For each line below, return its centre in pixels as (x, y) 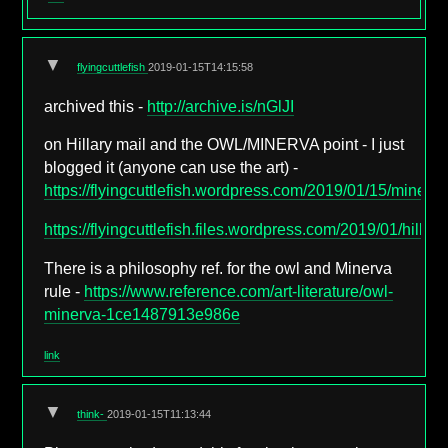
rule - (64, 291)
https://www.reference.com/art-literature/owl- (239, 291)
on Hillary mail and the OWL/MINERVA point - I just (224, 145)
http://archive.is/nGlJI (221, 106)
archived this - (96, 106)
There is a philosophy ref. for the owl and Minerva (218, 268)
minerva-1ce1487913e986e (142, 314)
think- (92, 414)
